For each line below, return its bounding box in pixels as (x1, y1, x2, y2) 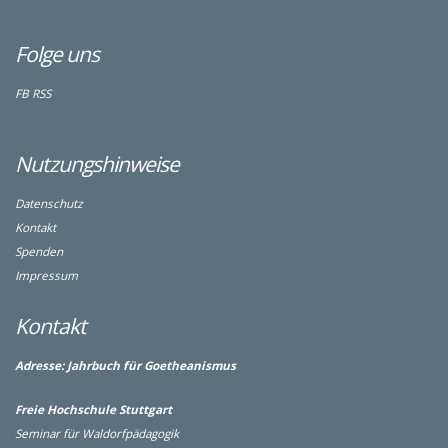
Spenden (15, 243, 63, 259)
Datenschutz (15, 195, 82, 211)
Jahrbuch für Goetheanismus (67, 357, 236, 373)
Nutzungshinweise (15, 149, 179, 178)
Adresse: (15, 357, 64, 373)
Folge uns (15, 39, 99, 68)
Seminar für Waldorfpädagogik (15, 425, 179, 441)
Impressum (15, 267, 78, 283)
